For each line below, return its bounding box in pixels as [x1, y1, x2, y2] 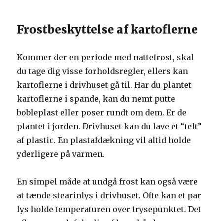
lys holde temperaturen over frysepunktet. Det [17, 204, 202, 214]
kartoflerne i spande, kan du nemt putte [17, 94, 176, 104]
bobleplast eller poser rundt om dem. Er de [17, 108, 187, 117]
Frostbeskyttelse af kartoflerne [17, 22, 198, 37]
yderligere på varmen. [17, 149, 105, 159]
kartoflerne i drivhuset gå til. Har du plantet [17, 80, 192, 90]
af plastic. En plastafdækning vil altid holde [17, 135, 191, 145]
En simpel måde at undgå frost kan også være [17, 177, 198, 186]
